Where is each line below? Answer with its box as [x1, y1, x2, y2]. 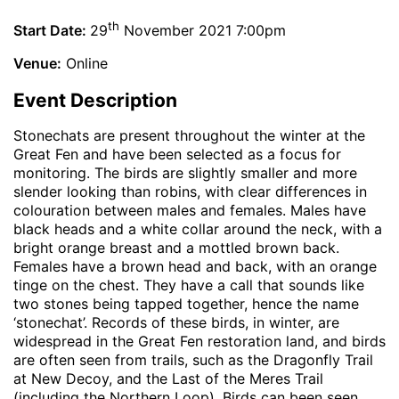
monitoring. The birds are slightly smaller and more [13, 164, 357, 183]
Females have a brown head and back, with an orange [13, 257, 377, 276]
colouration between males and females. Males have [13, 201, 366, 220]
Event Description [13, 88, 177, 111]
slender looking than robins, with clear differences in [13, 183, 367, 201]
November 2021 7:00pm [119, 21, 286, 40]
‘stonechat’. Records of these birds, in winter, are [13, 313, 339, 332]
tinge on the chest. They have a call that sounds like [13, 276, 364, 295]
